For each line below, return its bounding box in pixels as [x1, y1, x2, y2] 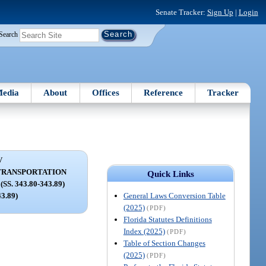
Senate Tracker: [155, 7, 207, 17]
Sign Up [207, 7, 233, 17]
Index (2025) [123, 226, 165, 236]
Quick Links [147, 169, 194, 179]
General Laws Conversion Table [123, 191, 226, 200]
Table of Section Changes [123, 238, 205, 248]
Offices [91, 87, 119, 97]
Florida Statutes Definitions [123, 214, 212, 224]
